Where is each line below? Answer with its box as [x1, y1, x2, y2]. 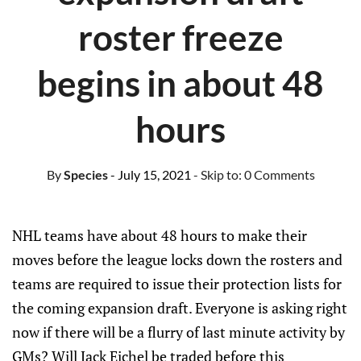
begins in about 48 [37, 62, 324, 104]
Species [60, 167, 108, 182]
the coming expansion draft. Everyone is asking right [12, 298, 347, 317]
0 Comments [243, 167, 315, 182]
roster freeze [77, 16, 284, 58]
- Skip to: [193, 167, 244, 182]
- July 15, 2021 [110, 167, 191, 182]
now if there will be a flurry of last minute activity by [12, 322, 345, 342]
